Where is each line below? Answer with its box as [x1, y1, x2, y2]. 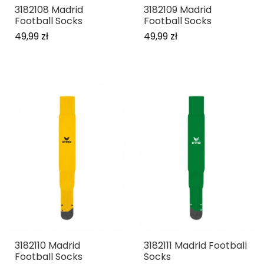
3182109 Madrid [144, 2, 212, 16]
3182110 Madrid [15, 238, 80, 252]
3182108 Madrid [15, 2, 83, 16]
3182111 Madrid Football [144, 238, 247, 252]
